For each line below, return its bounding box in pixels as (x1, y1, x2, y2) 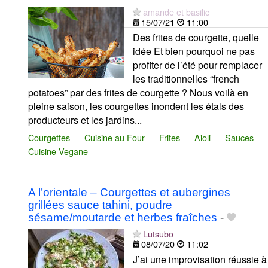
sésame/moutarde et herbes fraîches (28, 211, 217, 224)
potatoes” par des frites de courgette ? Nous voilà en (28, 86, 248, 100)
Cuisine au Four (84, 131, 145, 144)
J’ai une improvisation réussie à (133, 252, 267, 266)
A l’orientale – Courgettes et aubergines (28, 185, 230, 199)
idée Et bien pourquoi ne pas (133, 44, 255, 59)
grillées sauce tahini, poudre (28, 198, 172, 211)
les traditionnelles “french (133, 72, 239, 86)
